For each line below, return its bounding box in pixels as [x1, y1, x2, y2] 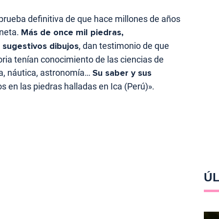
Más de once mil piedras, [21, 26, 124, 38]
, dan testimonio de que [79, 40, 169, 51]
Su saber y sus [92, 67, 152, 78]
